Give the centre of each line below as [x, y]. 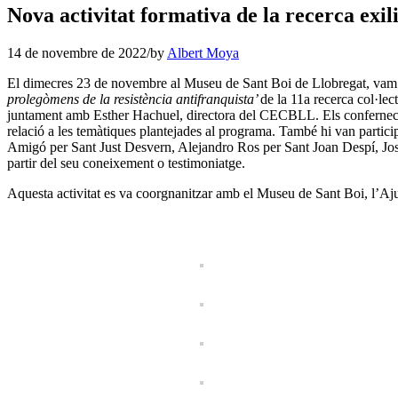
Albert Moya [203, 52]
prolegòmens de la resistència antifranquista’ [134, 99]
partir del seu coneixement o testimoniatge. [126, 163]
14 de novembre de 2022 [77, 52]
